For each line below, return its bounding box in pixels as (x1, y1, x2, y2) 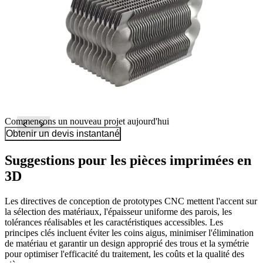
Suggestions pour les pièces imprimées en (5, 153, 251, 168)
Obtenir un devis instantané (6, 129, 120, 139)
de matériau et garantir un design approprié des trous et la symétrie (5, 238, 249, 249)
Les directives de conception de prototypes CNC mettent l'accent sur (5, 196, 257, 207)
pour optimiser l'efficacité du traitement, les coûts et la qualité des (5, 249, 244, 259)
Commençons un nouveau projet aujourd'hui (5, 116, 169, 127)
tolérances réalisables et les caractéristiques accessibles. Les (5, 217, 223, 228)
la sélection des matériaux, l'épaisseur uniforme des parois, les (5, 207, 232, 217)
